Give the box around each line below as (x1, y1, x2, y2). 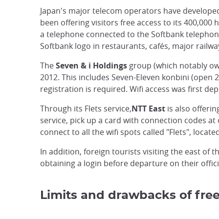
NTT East (131, 103, 165, 114)
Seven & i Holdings (56, 60, 127, 71)
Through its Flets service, (40, 103, 131, 114)
